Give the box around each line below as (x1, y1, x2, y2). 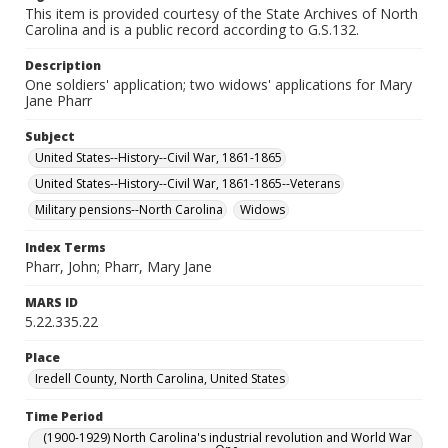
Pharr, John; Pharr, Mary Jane (25, 257, 212, 276)
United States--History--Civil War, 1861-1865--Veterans (35, 175, 340, 192)
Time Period (25, 408, 103, 425)
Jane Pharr (25, 91, 92, 110)
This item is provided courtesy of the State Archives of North (25, 4, 418, 23)
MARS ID (25, 294, 78, 311)
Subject (25, 128, 75, 145)
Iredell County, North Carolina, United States (35, 370, 285, 387)
